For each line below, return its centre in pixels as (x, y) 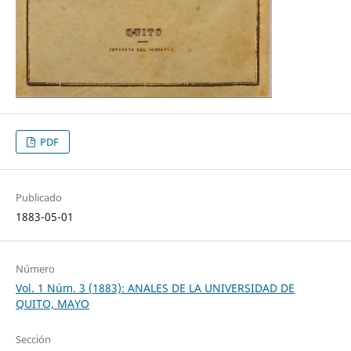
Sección (33, 340)
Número (35, 269)
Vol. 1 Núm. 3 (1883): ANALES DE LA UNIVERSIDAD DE (155, 288)
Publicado (38, 198)
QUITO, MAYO (52, 304)
